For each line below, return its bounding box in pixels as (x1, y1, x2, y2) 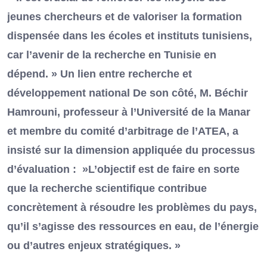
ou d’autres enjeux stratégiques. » (7, 240, 181, 252)
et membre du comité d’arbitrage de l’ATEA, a (7, 125, 238, 138)
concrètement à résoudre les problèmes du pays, (7, 201, 257, 214)
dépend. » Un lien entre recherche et (7, 68, 192, 80)
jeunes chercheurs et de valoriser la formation (7, 11, 242, 23)
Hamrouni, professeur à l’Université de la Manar (7, 106, 250, 119)
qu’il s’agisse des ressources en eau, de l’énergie (7, 221, 259, 233)
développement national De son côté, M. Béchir (7, 87, 248, 100)
